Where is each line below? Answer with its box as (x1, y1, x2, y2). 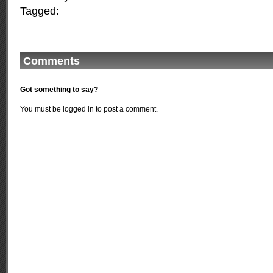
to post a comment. (94, 105, 158, 113)
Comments (23, 55, 80, 67)
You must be (20, 105, 63, 113)
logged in (63, 105, 94, 113)
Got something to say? (20, 85, 98, 94)
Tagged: (20, 5, 59, 17)
